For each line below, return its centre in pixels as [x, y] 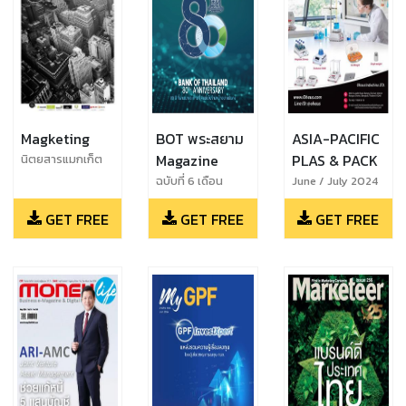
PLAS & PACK [334, 160]
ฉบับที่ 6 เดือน [190, 180]
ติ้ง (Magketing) [60, 178]
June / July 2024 [334, 180]
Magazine [188, 160]
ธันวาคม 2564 [191, 218]
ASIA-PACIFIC [335, 138]
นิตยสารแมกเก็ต [62, 159]
